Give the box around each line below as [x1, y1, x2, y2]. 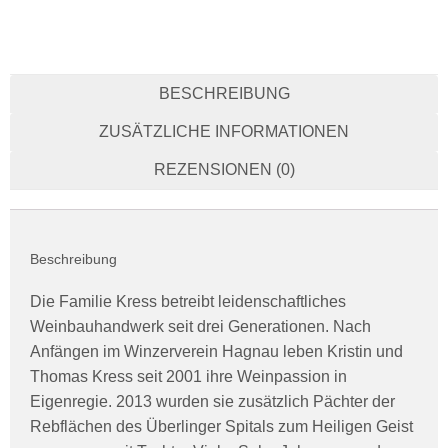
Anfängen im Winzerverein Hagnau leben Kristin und [30, 343, 403, 361]
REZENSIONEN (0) [153, 161, 295, 179]
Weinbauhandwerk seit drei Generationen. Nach [30, 318, 371, 336]
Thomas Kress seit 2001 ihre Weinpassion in [30, 368, 347, 386]
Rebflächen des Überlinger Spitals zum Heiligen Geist [30, 418, 413, 436]
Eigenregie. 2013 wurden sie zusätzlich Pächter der [30, 393, 395, 411]
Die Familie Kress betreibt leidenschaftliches [30, 293, 346, 311]
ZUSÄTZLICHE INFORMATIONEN [99, 123, 349, 141]
